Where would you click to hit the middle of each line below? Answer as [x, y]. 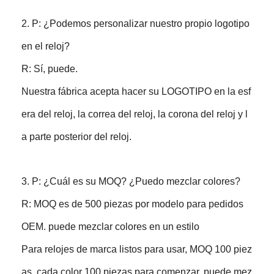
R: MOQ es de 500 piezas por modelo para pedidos [133, 204]
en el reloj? [46, 46]
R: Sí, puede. [50, 68]
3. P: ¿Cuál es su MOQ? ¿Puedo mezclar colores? [131, 181]
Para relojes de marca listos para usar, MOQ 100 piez [137, 249]
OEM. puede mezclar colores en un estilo [111, 226]
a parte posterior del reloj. [77, 136]
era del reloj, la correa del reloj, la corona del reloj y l [135, 114]
